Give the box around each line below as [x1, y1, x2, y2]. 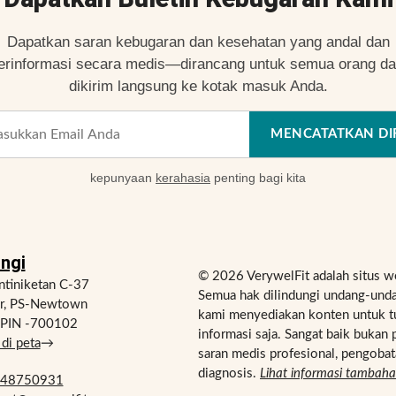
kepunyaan [90, 170, 156, 185]
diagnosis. [198, 366, 260, 380]
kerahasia [156, 170, 210, 185]
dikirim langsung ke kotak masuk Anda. [68, 77, 328, 95]
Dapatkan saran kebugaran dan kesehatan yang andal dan [6, 33, 390, 50]
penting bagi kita [210, 170, 306, 185]
